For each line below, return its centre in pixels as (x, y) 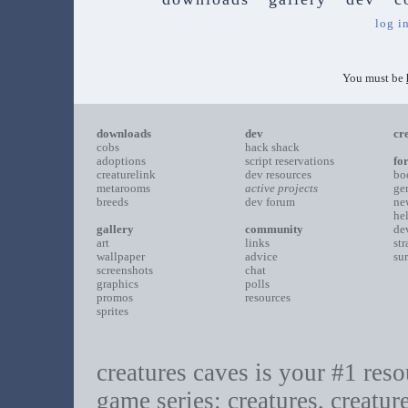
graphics (117, 284)
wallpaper (120, 256)
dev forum (270, 202)
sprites (112, 311)
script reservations (289, 161)
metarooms (123, 188)
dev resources (278, 174)
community (274, 229)
